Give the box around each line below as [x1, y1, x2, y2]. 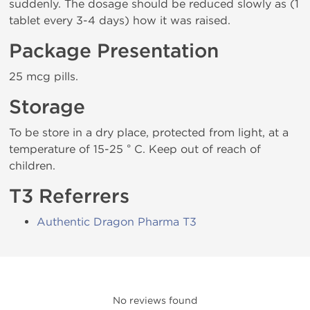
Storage [9, 95, 85, 119]
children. [9, 159, 55, 172]
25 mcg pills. [9, 70, 78, 83]
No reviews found [113, 295, 197, 307]
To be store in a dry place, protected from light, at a [9, 126, 289, 139]
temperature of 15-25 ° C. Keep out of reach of [9, 143, 261, 156]
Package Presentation [9, 39, 219, 63]
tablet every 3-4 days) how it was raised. [9, 14, 230, 27]
